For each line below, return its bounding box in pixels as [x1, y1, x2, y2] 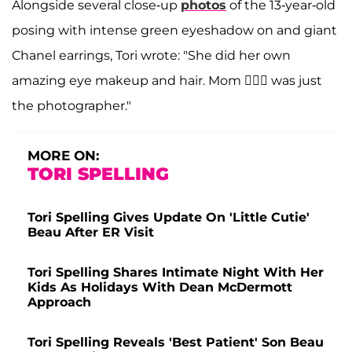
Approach [27, 295, 91, 310]
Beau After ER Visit [27, 225, 154, 240]
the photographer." [12, 98, 131, 114]
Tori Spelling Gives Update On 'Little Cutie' [27, 210, 310, 225]
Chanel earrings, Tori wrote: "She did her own [12, 48, 291, 64]
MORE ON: [27, 148, 99, 164]
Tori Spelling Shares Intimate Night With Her [27, 265, 324, 280]
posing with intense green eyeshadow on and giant [12, 23, 337, 38]
